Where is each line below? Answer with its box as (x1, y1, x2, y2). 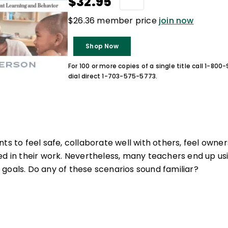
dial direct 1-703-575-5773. (68, 72, 158, 80)
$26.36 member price (68, 15, 159, 26)
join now (159, 15, 194, 26)
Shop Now (85, 42, 119, 50)
